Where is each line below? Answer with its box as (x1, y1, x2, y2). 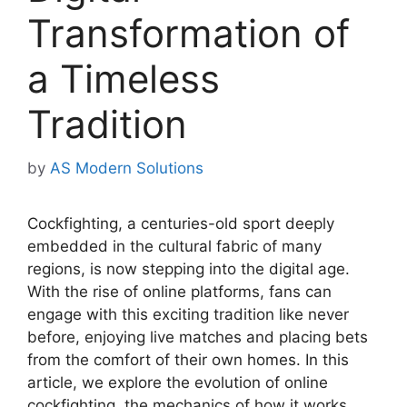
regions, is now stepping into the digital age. (27, 260, 350, 279)
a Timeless (27, 55, 220, 102)
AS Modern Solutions (50, 159, 203, 178)
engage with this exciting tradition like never (27, 305, 349, 324)
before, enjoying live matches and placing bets (27, 328, 368, 347)
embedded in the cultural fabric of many (27, 237, 322, 256)
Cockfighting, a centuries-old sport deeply (27, 214, 334, 233)
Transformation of (27, 9, 350, 56)
